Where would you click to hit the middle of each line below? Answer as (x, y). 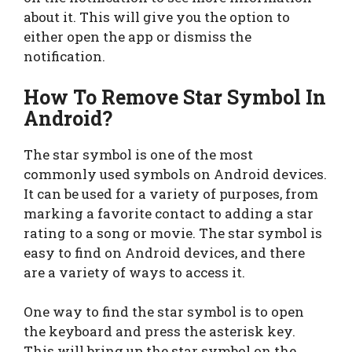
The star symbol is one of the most (138, 154)
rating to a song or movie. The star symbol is (173, 233)
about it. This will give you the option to (157, 17)
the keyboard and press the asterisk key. (159, 332)
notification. (64, 57)
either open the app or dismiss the (137, 37)
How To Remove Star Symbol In (175, 97)
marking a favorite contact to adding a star (169, 213)
